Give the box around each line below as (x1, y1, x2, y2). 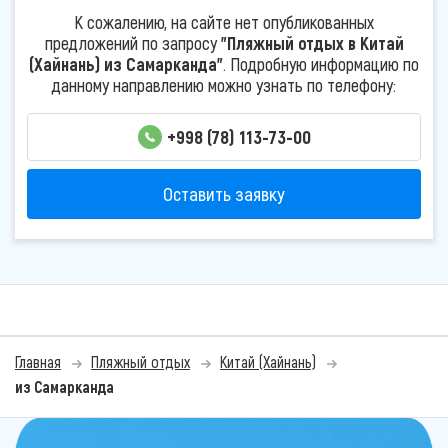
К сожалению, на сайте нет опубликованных (74, 10, 374, 33)
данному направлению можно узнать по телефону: (52, 73, 396, 96)
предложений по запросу (44, 31, 221, 54)
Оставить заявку (163, 182, 285, 206)
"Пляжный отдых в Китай (220, 31, 404, 54)
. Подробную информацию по (223, 52, 419, 75)
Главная (15, 352, 61, 372)
